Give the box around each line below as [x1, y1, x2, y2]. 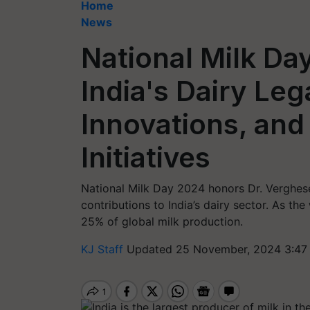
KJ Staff [81, 242, 127, 256]
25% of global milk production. [81, 215, 243, 228]
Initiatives [81, 140, 210, 174]
